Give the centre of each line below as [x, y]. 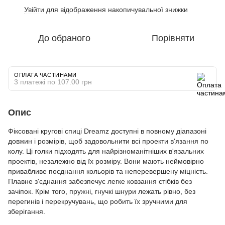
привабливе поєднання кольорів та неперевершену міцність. [108, 171]
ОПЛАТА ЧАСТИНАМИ [45, 75]
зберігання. [27, 211]
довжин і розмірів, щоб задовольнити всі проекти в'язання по [108, 141]
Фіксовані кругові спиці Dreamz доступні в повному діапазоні [107, 131]
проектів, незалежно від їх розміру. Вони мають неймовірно [106, 161]
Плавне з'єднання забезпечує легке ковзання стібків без [100, 181]
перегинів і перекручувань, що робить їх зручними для [98, 201]
